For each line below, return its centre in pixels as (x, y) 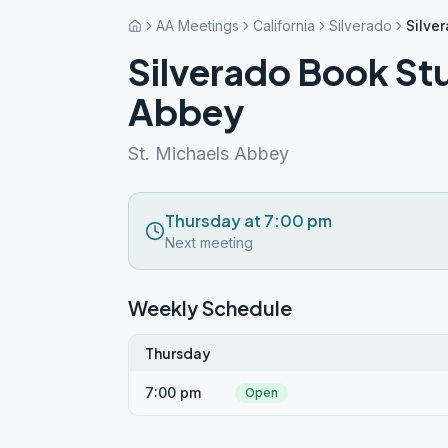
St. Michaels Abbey (208, 153)
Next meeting (209, 242)
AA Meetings (197, 25)
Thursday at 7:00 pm (248, 220)
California (284, 25)
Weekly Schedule (210, 307)
